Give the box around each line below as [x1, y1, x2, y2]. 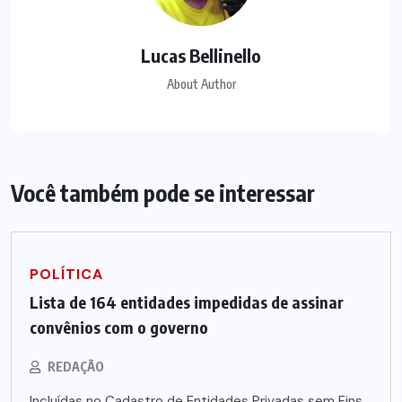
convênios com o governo [30, 317, 208, 338]
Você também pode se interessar [11, 179, 315, 208]
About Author [166, 76, 236, 92]
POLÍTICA [30, 265, 103, 284]
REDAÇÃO [48, 359, 104, 375]
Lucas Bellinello [141, 44, 261, 67]
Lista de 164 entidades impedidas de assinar [30, 292, 344, 313]
